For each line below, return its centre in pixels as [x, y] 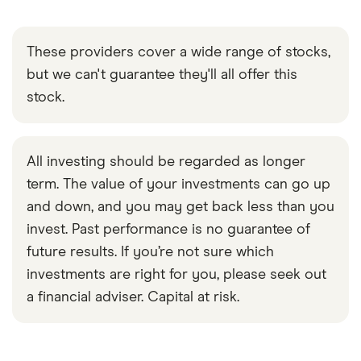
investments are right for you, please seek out [176, 275]
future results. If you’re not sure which [150, 253]
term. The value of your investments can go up [178, 185]
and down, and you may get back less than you [180, 207]
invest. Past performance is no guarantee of [168, 230]
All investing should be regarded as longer [166, 162]
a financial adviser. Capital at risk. [133, 298]
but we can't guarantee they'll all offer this [162, 75]
